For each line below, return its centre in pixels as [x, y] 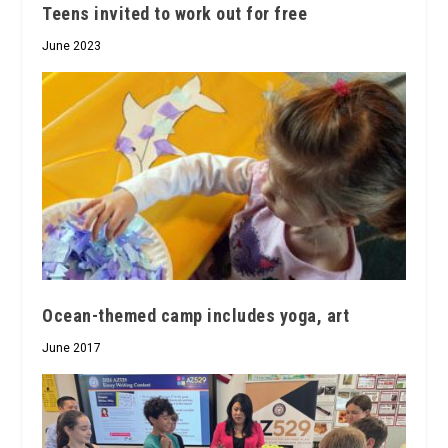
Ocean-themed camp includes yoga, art [196, 316]
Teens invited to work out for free [175, 13]
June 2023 [72, 45]
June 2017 [72, 348]
